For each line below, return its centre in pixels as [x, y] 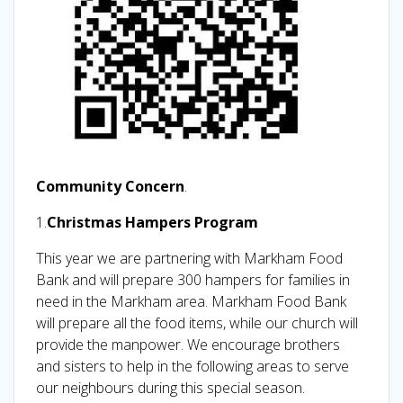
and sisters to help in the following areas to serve [193, 366]
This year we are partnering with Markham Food [189, 258]
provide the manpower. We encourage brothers [188, 344]
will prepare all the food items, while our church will [197, 322]
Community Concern [110, 186]
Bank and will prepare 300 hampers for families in [193, 279]
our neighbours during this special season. [170, 387]
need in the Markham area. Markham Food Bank [191, 301]
